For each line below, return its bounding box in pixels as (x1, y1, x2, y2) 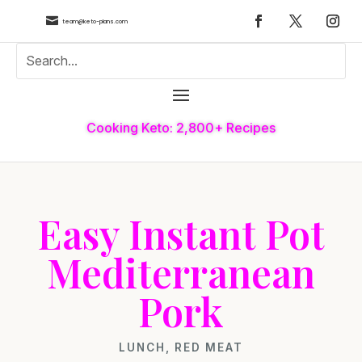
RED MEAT (175, 340, 243, 354)
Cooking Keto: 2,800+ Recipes (86, 119, 276, 136)
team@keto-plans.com (61, 17, 128, 25)
